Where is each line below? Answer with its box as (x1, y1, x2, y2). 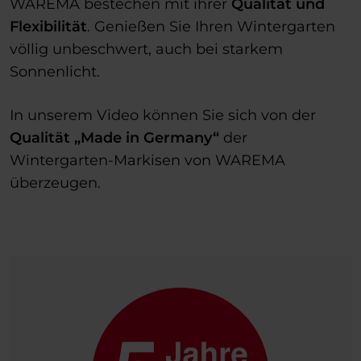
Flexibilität (10, 17, 87, 35)
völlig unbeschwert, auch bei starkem (10, 39, 283, 58)
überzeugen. (10, 173, 101, 192)
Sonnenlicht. (10, 62, 100, 81)
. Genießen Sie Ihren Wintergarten (87, 17, 335, 35)
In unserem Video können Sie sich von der (10, 106, 316, 124)
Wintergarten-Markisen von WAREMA (10, 151, 285, 169)
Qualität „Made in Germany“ (10, 128, 219, 147)
